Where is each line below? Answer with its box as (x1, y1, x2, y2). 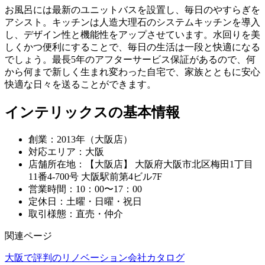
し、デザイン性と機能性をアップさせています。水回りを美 (5, 30, 260, 40)
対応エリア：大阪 (28, 147, 104, 157)
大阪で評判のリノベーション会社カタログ (5, 253, 185, 263)
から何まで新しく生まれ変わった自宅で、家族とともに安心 (5, 67, 260, 77)
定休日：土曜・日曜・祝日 (28, 196, 142, 207)
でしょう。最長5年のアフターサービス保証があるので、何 (5, 54, 256, 65)
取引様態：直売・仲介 (28, 209, 123, 219)
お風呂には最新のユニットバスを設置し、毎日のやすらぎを (5, 5, 260, 15)
